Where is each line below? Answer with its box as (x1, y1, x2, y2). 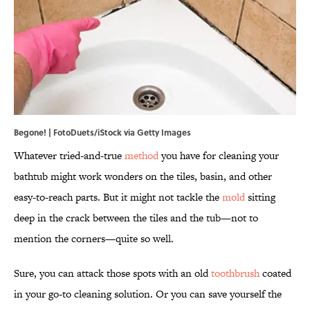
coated (259, 266, 291, 281)
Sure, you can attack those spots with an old (14, 266, 211, 281)
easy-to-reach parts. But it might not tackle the (14, 190, 222, 205)
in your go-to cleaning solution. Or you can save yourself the (14, 286, 282, 302)
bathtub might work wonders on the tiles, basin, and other (14, 169, 272, 184)
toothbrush (211, 266, 259, 281)
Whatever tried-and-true (14, 148, 125, 163)
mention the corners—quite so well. (14, 231, 174, 246)
